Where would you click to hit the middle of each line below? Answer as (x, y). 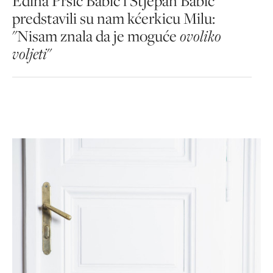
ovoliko (200, 36)
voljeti (30, 54)
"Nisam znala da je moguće (96, 36)
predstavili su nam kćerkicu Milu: (114, 18)
